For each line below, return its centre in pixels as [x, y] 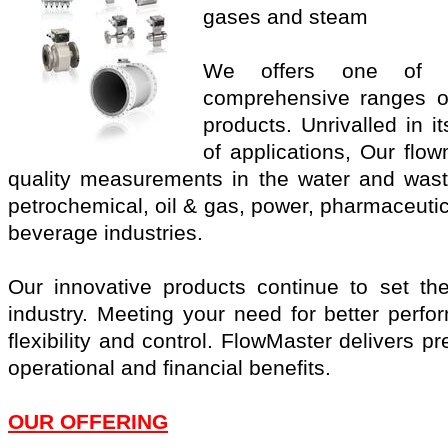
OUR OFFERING [88, 421]
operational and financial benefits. [172, 367]
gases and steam [288, 16]
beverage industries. [108, 232]
